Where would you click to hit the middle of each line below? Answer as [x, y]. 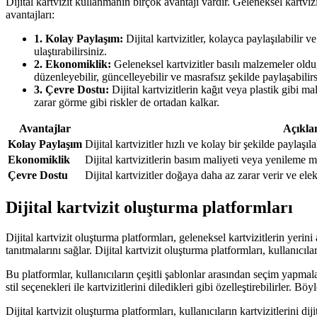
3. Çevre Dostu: [71, 90]
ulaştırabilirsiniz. [70, 52]
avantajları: [30, 15]
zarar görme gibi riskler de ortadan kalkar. [127, 103]
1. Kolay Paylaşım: [79, 39]
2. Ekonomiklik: [73, 64]
